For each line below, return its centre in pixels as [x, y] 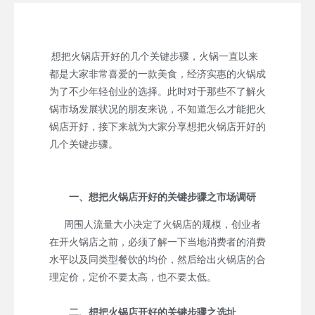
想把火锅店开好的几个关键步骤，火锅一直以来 [154, 56]
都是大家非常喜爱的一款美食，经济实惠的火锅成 [157, 73]
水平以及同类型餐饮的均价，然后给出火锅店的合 [157, 259]
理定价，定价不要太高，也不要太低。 [133, 277]
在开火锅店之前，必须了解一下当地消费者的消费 [157, 242]
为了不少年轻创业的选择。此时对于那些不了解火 [157, 91]
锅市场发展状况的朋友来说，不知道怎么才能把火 [157, 109]
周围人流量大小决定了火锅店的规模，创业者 [155, 224]
